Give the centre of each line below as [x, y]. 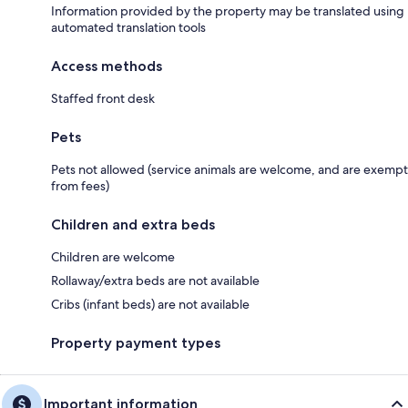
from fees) [80, 185]
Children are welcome [113, 256]
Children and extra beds [133, 224]
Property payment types [136, 342]
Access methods [107, 66]
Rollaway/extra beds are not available [155, 280]
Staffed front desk [103, 98]
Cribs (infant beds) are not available [150, 304]
